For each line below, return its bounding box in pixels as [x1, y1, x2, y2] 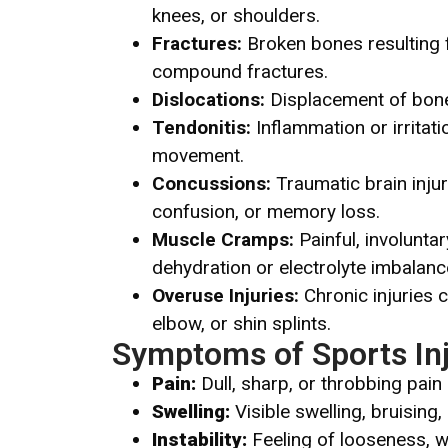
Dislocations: [152, 87, 270, 111]
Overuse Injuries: [152, 283, 304, 307]
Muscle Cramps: [152, 227, 299, 251]
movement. [152, 143, 244, 167]
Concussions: [152, 171, 276, 195]
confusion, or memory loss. [152, 199, 380, 223]
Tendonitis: [152, 115, 251, 139]
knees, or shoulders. [152, 3, 320, 27]
